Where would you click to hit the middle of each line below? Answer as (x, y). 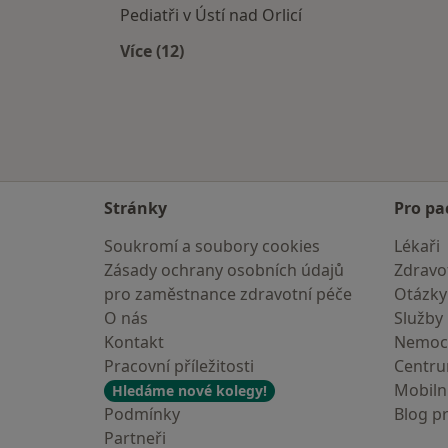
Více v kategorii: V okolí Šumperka (286, 74)
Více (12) (152, 51)
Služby (418, 318)
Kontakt (134, 342)
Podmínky (142, 414)
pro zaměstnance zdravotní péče (228, 294)
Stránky (135, 208)
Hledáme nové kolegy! (189, 390)
